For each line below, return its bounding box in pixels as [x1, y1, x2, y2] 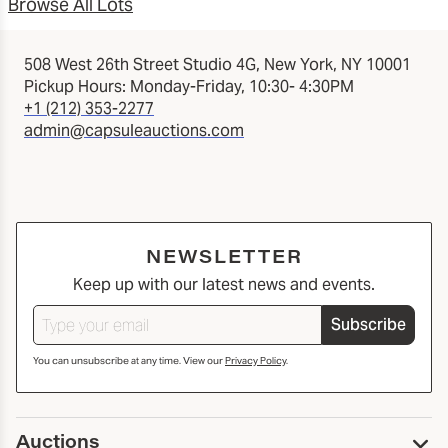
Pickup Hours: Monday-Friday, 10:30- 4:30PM [24, 76, 354, 98]
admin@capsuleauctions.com [24, 120, 244, 142]
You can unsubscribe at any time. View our [33, 354, 225, 368]
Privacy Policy [225, 354, 286, 368]
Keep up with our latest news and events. [73, 274, 375, 296]
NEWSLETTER [145, 244, 303, 269]
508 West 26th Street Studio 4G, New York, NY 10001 [24, 54, 411, 76]
